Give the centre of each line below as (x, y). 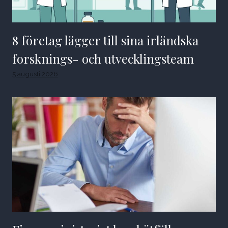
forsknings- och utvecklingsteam (103, 59)
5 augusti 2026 (35, 74)
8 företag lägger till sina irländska (105, 40)
